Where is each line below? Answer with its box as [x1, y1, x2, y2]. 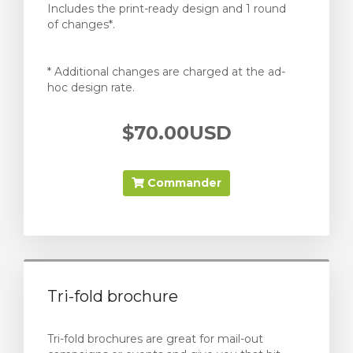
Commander [144, 176, 221, 190]
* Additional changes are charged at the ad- [47, 65, 285, 79]
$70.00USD [121, 121, 232, 144]
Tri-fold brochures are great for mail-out [47, 332, 263, 346]
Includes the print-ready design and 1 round [47, 2, 286, 16]
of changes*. [47, 17, 115, 32]
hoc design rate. [47, 80, 135, 95]
